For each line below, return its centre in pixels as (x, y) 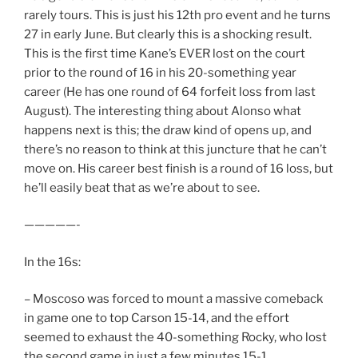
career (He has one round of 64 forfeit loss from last (170, 91)
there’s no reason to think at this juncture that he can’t (175, 149)
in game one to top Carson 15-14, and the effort (157, 318)
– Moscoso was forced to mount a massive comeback (173, 299)
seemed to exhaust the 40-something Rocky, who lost (175, 338)
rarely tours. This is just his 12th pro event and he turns (177, 15)
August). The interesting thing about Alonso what (163, 111)
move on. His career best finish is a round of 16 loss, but (179, 168)
